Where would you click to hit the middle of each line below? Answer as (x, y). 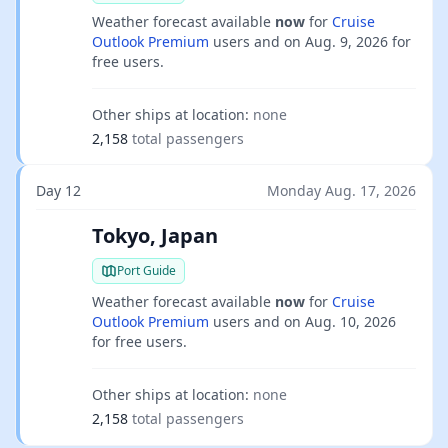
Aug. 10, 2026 (350, 321)
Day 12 (58, 190)
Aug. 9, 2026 (346, 41)
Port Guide (146, 270)
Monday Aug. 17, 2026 (341, 190)
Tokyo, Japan (155, 235)
